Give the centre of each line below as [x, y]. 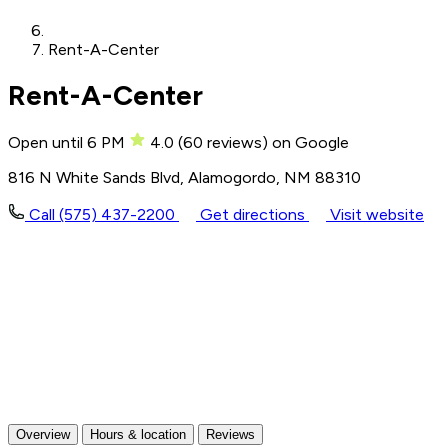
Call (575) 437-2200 [102, 214]
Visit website [375, 214]
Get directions [252, 214]
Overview [43, 434]
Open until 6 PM [68, 142]
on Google [310, 142]
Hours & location [138, 434]
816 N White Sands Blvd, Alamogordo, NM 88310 [184, 177]
